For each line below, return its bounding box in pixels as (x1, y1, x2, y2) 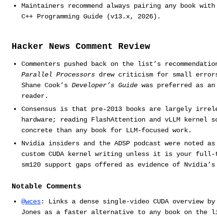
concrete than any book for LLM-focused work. (21, 126, 192, 134)
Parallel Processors (21, 70, 95, 78)
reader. (21, 92, 48, 100)
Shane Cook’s (21, 81, 72, 89)
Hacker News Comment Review (12, 41, 150, 51)
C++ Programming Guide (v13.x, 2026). (21, 12, 161, 20)
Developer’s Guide (71, 81, 138, 89)
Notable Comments (12, 183, 81, 191)
